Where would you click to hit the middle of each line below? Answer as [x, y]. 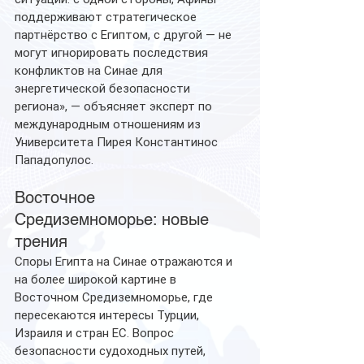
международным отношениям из [109, 124]
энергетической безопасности [104, 88]
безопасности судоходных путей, [112, 351]
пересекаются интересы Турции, [108, 315]
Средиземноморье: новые [114, 219]
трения [41, 241]
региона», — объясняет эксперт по [115, 106]
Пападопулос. [54, 160]
